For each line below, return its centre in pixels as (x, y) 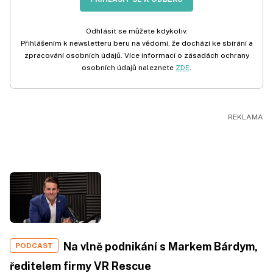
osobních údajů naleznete (129, 67)
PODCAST (34, 246)
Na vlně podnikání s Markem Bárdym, (161, 247)
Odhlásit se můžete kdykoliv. (136, 31)
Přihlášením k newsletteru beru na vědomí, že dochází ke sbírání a (136, 43)
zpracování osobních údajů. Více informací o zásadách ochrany (136, 55)
